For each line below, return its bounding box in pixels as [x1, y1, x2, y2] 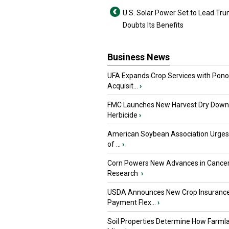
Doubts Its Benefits [123, 21, 184, 29]
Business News [107, 52, 170, 62]
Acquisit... [107, 82, 138, 90]
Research [107, 169, 140, 177]
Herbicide [107, 111, 138, 119]
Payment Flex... [107, 198, 156, 207]
